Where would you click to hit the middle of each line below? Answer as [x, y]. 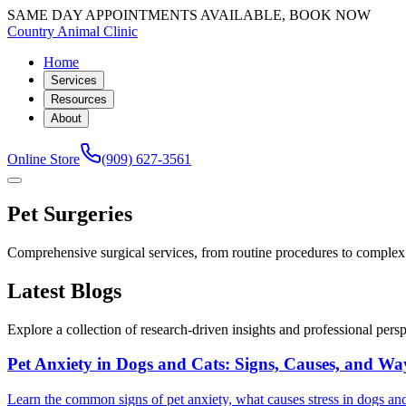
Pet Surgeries [70, 213]
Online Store [43, 159]
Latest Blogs [64, 290]
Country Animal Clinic [72, 31]
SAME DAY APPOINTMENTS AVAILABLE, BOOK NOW [189, 15]
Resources [79, 99]
